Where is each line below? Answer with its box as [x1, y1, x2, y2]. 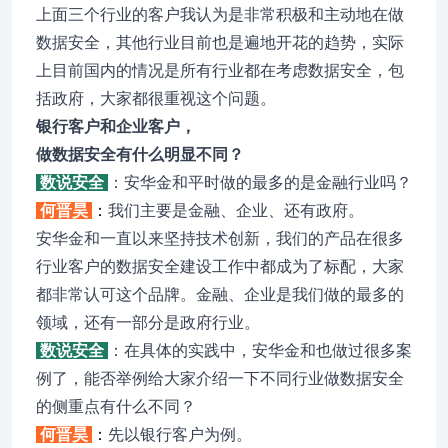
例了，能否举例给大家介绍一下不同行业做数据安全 [36, 370, 404, 387]
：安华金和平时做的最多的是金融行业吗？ [108, 174, 412, 191]
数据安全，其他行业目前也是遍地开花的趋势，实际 [36, 34, 404, 51]
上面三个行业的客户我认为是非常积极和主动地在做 [36, 6, 404, 23]
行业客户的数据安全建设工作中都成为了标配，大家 [36, 258, 404, 275]
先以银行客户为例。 [108, 426, 252, 443]
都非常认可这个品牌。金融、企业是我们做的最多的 [36, 286, 404, 303]
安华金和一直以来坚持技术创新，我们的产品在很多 [36, 230, 404, 247]
